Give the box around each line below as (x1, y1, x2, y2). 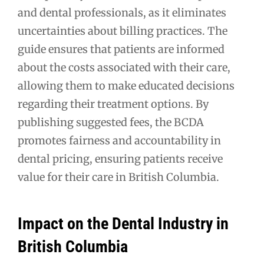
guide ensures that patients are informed (18, 42, 225, 56)
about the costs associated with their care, (18, 60, 230, 74)
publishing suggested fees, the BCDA (18, 115, 204, 129)
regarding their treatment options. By (18, 97, 209, 111)
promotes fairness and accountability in (18, 133, 221, 147)
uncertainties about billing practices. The (18, 24, 227, 38)
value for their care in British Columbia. (18, 170, 219, 184)
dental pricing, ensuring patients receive (18, 151, 223, 166)
